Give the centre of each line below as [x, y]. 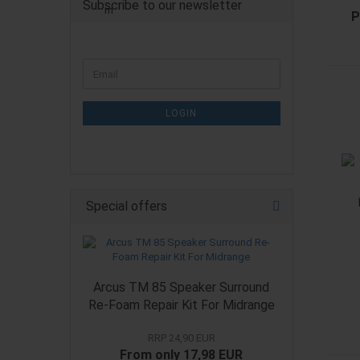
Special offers [125, 206]
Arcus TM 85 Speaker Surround [182, 287]
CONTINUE [110, 65]
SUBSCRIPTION [121, 108]
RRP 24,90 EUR [181, 338]
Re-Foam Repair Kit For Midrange [181, 305]
